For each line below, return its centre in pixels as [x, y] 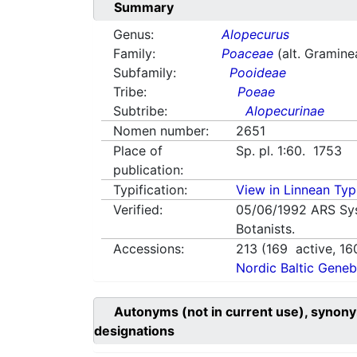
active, [314, 249]
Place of [138, 151]
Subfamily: [145, 73]
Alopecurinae [285, 111]
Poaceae [248, 54]
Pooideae [258, 73]
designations [134, 331]
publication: [148, 170]
